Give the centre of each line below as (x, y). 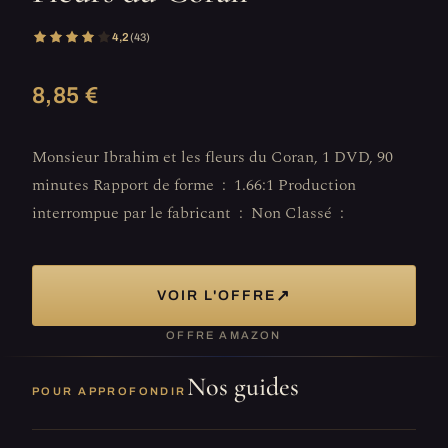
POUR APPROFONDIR (109, 391)
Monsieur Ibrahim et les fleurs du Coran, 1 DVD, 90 (212, 157)
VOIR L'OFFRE (216, 296)
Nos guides (242, 387)
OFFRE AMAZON (224, 335)
